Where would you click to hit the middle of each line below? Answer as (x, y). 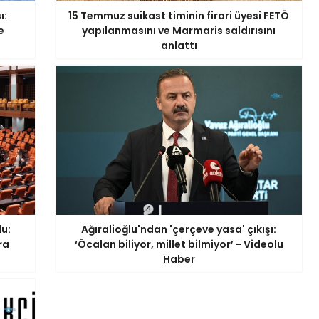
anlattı (179, 46)
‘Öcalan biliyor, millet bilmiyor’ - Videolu (179, 244)
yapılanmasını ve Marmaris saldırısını (179, 31)
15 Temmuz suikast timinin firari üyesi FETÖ (179, 16)
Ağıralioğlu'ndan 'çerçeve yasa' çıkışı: (179, 229)
